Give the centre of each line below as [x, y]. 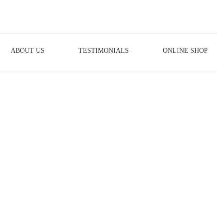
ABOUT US [27, 51]
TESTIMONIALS [103, 51]
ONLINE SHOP [185, 51]
